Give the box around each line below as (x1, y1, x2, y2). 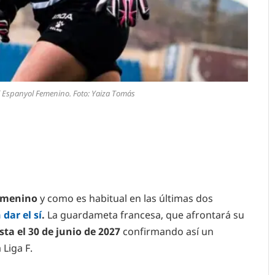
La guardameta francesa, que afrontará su (45, 208, 244, 222)
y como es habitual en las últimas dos (37, 192, 213, 206)
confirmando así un (120, 225, 214, 239)
